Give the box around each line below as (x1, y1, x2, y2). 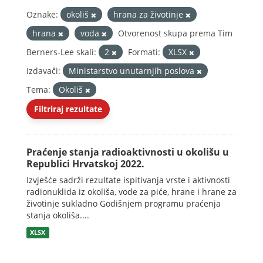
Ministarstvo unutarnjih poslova (69, 65, 197, 76)
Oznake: (26, 9, 58, 20)
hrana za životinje (113, 9, 186, 20)
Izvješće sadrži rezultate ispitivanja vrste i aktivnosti (26, 174, 230, 186)
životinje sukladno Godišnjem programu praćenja (26, 198, 221, 209)
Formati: (128, 46, 160, 58)
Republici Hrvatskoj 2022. (26, 157, 144, 170)
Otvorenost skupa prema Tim (118, 28, 232, 39)
